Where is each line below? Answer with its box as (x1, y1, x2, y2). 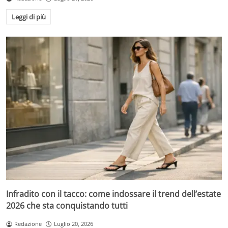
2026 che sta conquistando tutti (6, 200, 128, 212)
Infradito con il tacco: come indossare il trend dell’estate (6, 188, 221, 200)
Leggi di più (11, 12, 46, 22)
